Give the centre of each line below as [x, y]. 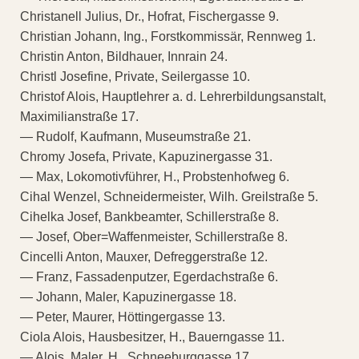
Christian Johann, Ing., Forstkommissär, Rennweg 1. [168, 37]
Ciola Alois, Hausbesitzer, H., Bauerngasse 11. [152, 337]
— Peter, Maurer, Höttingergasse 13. [123, 317]
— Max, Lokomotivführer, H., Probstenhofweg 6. [155, 177]
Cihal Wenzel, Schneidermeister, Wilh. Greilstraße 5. [169, 197]
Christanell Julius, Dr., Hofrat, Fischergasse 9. [149, 17]
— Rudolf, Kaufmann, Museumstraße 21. [135, 137]
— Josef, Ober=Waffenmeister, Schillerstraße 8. [154, 237]
